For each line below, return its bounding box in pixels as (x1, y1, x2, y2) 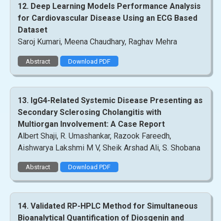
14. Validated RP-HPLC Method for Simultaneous (18, 201, 198, 211)
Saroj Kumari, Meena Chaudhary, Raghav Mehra (18, 37, 177, 47)
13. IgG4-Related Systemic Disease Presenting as (18, 95, 203, 105)
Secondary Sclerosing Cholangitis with (18, 107, 161, 117)
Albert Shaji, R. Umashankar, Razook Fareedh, (18, 131, 171, 141)
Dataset (18, 25, 47, 35)
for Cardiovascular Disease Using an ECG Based (18, 13, 197, 23)
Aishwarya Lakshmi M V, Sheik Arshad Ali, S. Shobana (18, 143, 200, 152)
